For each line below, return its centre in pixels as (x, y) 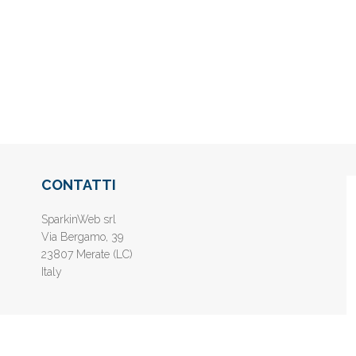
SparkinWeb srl (79, 220)
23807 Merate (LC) (87, 255)
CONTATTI (79, 185)
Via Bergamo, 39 (83, 237)
